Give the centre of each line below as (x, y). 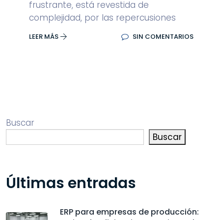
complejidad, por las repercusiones (102, 18)
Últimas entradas (71, 183)
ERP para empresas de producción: (129, 212)
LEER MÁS (44, 37)
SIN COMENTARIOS (162, 37)
